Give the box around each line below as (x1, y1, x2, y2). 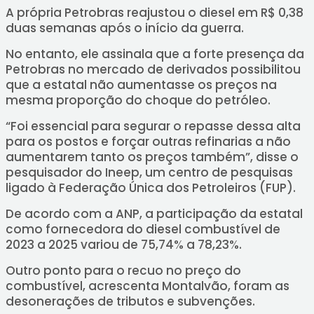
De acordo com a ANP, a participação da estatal (5, 205, 303, 222)
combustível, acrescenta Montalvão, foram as (5, 278, 289, 294)
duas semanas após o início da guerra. (5, 20, 247, 36)
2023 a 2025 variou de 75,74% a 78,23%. (5, 236, 242, 253)
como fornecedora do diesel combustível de (5, 221, 280, 238)
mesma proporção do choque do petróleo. (5, 92, 271, 109)
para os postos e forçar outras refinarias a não (5, 133, 291, 150)
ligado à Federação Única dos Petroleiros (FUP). (5, 179, 296, 196)
